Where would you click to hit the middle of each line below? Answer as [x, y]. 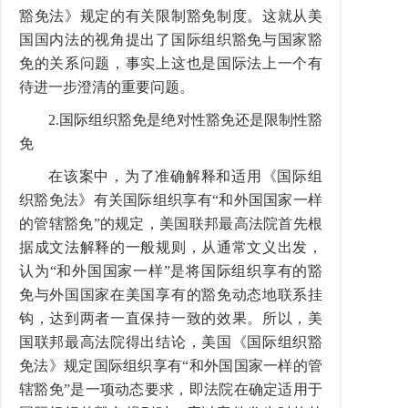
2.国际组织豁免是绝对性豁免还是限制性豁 [185, 120]
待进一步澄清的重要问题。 [107, 87]
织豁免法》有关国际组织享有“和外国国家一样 [171, 200]
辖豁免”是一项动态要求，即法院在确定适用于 [171, 389]
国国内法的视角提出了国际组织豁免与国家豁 [171, 40]
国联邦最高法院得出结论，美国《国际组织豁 [171, 342]
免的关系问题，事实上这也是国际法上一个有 [171, 63]
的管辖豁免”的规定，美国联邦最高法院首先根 [171, 224]
